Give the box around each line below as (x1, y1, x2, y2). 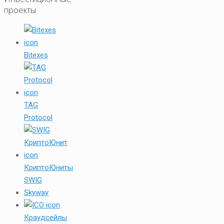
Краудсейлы (24, 212, 67, 222)
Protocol (24, 112, 52, 122)
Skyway (24, 187, 48, 197)
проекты (4, 3, 36, 15)
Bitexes (24, 50, 48, 59)
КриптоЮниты (24, 162, 73, 172)
